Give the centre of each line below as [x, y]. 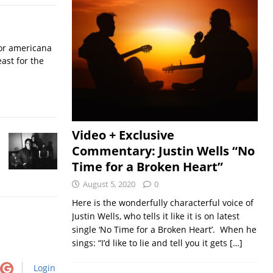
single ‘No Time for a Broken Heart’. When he [164, 229]
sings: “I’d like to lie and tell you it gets [151, 243]
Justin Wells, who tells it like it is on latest [155, 216]
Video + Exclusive [123, 135]
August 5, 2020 [109, 184]
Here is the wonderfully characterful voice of [162, 202]
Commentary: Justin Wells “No [163, 151]
